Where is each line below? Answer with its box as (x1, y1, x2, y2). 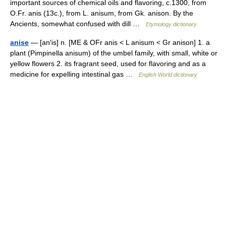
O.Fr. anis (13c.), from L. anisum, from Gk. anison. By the (10, 9, 193, 17)
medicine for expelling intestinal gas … (10, 70, 139, 78)
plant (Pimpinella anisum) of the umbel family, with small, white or (10, 49, 217, 57)
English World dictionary (139, 72, 197, 78)
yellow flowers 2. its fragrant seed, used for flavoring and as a (10, 60, 206, 68)
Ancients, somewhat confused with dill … (10, 20, 146, 28)
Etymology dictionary (146, 21, 197, 27)
